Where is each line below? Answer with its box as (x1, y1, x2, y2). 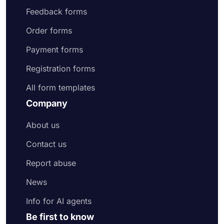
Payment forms (26, 44, 83, 54)
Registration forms (26, 63, 95, 73)
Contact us (26, 139, 66, 149)
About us (26, 120, 59, 130)
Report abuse (26, 158, 76, 168)
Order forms (26, 25, 72, 35)
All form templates (26, 82, 95, 92)
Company (26, 98, 67, 108)
